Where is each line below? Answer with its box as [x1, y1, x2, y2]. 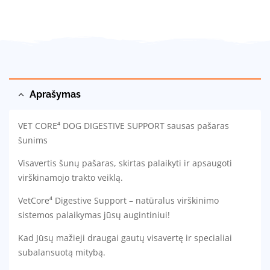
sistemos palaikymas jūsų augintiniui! [18, 209, 170, 221]
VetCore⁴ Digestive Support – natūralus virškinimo [18, 195, 219, 207]
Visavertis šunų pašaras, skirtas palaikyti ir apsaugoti [18, 157, 232, 169]
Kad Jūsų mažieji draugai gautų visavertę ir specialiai [18, 232, 232, 244]
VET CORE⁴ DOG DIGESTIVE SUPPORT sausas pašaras [18, 120, 229, 132]
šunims [18, 134, 48, 146]
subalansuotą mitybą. [18, 246, 105, 259]
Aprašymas [30, 89, 81, 101]
